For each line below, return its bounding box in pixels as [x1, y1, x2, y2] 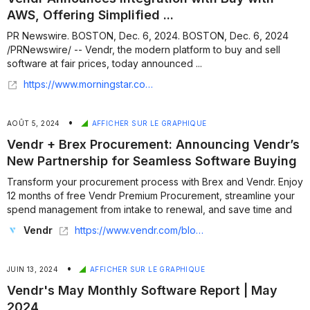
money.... [7, 217, 46, 229]
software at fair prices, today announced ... [7, 57, 202, 69]
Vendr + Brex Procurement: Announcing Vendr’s [7, 137, 300, 152]
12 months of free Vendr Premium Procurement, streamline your [7, 190, 295, 201]
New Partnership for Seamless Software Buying [7, 154, 297, 168]
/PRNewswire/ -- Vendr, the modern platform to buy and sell [7, 44, 280, 55]
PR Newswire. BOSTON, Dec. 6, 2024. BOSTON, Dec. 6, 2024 [7, 30, 289, 42]
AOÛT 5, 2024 [7, 119, 63, 127]
